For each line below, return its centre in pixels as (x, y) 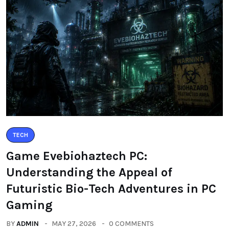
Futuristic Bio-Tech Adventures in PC (111, 189)
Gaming (29, 205)
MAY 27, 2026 (74, 224)
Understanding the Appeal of (89, 172)
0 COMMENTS (131, 224)
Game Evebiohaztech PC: (77, 156)
